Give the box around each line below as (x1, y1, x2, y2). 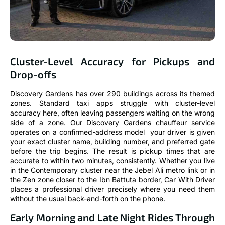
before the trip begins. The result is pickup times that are (10, 147, 215, 156)
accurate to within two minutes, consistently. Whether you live (10, 156, 215, 165)
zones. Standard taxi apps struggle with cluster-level (10, 99, 215, 108)
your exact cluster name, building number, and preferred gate (10, 137, 215, 146)
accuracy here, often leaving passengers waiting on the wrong (10, 108, 215, 118)
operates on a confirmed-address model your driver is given (10, 128, 215, 137)
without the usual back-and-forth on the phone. (10, 194, 167, 203)
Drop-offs (10, 68, 56, 81)
